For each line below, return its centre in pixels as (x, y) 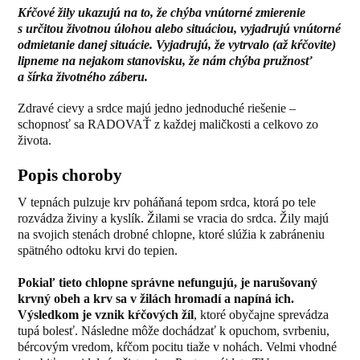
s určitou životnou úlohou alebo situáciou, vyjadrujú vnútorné (180, 29)
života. (35, 141)
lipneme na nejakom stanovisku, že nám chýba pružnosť (166, 61)
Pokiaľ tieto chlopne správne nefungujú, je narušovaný (168, 282)
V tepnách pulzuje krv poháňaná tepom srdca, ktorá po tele (167, 202)
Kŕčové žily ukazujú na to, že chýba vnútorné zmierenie (162, 13)
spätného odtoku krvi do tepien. (98, 251)
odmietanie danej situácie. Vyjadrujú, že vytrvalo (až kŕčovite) (177, 45)
